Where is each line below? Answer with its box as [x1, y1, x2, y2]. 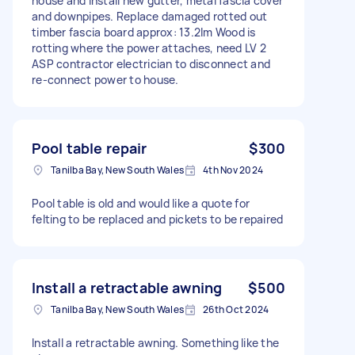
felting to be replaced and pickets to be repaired [32, 211, 284, 227]
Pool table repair [32, 138, 147, 158]
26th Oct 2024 [203, 302, 269, 316]
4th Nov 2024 [203, 162, 263, 177]
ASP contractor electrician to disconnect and [32, 55, 270, 71]
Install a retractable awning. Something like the [32, 334, 279, 350]
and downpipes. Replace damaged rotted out [32, 8, 268, 24]
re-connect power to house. [32, 71, 179, 87]
